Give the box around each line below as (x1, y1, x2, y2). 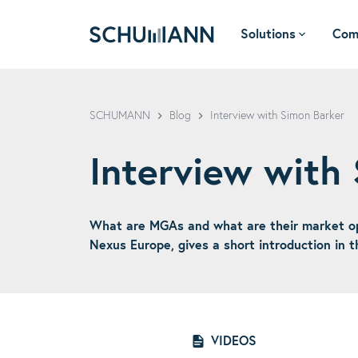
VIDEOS (211, 335, 257, 348)
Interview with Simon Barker (210, 110, 344, 121)
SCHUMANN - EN (89, 46, 185, 59)
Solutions (241, 28, 296, 41)
